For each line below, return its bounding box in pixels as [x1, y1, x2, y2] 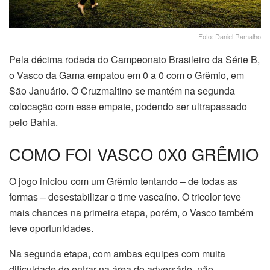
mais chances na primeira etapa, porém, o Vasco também [9, 205, 253, 219]
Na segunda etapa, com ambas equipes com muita [9, 246, 225, 260]
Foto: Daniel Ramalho [198, 31, 261, 41]
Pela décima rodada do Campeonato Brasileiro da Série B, [9, 52, 260, 66]
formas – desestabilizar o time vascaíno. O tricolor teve [9, 189, 241, 204]
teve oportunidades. [9, 221, 93, 235]
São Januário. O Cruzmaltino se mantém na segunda [9, 83, 235, 98]
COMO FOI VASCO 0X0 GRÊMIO [9, 142, 259, 166]
